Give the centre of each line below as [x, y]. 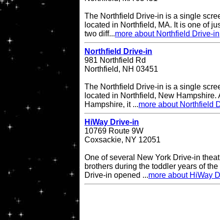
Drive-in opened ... [116, 175]
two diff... [100, 34]
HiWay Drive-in [112, 122]
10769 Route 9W [114, 131]
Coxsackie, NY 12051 [123, 140]
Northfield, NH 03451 [121, 69]
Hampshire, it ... [111, 105]
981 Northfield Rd [115, 60]
